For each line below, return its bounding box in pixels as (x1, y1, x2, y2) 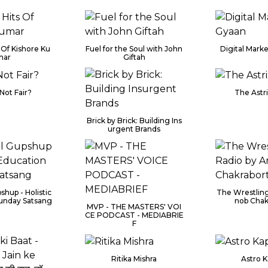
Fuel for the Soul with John (86, 44, 182, 53)
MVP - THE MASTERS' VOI (87, 202, 181, 211)
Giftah (123, 53, 145, 62)
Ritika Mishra (111, 254, 157, 263)
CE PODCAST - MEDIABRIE (84, 211, 184, 220)
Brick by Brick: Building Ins (86, 116, 182, 125)
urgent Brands (108, 124, 160, 133)
